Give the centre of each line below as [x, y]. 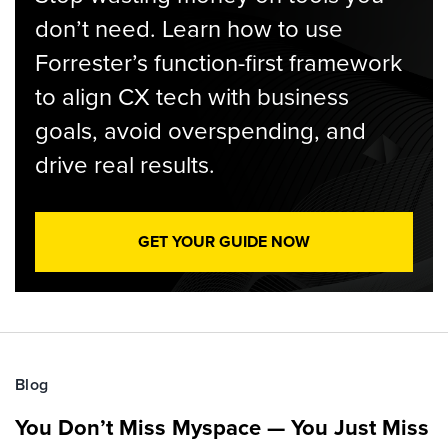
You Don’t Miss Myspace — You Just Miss [222, 427]
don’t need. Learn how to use [189, 29]
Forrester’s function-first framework [218, 63]
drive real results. [125, 165]
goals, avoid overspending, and [200, 131]
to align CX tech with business [192, 97]
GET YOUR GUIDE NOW [224, 241]
